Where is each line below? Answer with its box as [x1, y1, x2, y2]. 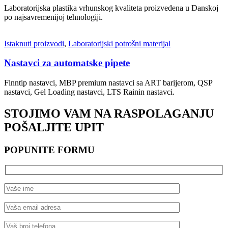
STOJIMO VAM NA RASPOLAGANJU [4, 106, 214, 120]
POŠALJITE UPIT [4, 120, 104, 134]
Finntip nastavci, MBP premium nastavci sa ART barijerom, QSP [4, 78, 212, 87]
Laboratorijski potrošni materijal [68, 39, 170, 48]
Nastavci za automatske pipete [4, 58, 130, 69]
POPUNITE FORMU [4, 144, 95, 155]
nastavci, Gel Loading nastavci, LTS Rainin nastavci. [4, 87, 175, 96]
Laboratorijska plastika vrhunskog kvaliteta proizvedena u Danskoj [4, 3, 218, 12]
